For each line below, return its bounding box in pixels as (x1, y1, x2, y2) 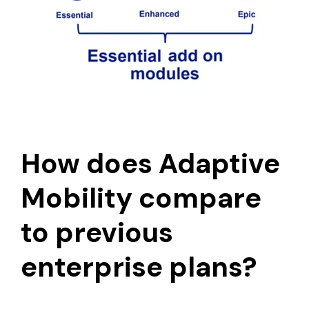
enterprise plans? (21, 249, 257, 286)
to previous (21, 215, 173, 251)
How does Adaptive (21, 146, 280, 182)
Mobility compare (21, 180, 261, 217)
